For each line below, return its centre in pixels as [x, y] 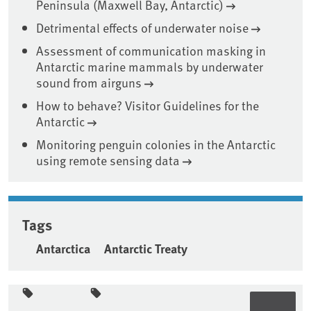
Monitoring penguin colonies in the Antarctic [156, 144]
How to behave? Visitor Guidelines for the [148, 106]
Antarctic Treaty [146, 249]
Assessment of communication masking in [151, 51]
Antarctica [63, 249]
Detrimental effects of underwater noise [142, 28]
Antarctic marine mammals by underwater [150, 67]
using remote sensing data [108, 160]
